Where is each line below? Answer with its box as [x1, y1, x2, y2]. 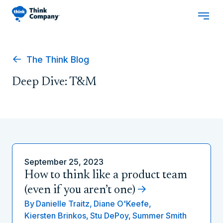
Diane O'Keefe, [94, 199, 151, 209]
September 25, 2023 [24, 157, 104, 167]
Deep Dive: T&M [12, 76, 97, 88]
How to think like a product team [24, 169, 187, 181]
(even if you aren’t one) [24, 184, 135, 196]
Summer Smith [132, 211, 187, 221]
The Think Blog [24, 54, 89, 65]
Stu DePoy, [90, 211, 131, 221]
